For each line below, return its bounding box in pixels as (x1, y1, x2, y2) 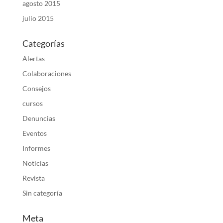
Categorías (22, 38, 65, 49)
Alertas (22, 54, 45, 63)
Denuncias (22, 114, 55, 123)
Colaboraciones (22, 69, 71, 78)
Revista (22, 174, 45, 183)
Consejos (22, 84, 51, 93)
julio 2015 (22, 14, 54, 23)
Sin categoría (22, 189, 62, 198)
